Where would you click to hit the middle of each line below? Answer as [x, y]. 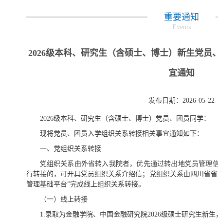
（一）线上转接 [64, 199]
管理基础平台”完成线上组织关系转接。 [85, 184]
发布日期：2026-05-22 [181, 100]
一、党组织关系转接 [70, 148]
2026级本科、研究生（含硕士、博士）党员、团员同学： [125, 118]
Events [181, 27]
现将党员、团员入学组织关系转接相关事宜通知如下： [121, 133]
